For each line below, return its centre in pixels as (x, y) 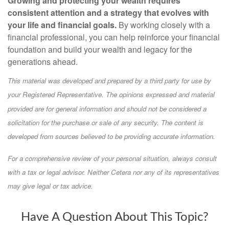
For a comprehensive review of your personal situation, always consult (112, 158)
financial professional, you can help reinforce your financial (114, 37)
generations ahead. (43, 61)
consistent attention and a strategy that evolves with (108, 12)
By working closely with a (163, 25)
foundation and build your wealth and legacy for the (100, 49)
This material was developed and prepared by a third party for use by (109, 80)
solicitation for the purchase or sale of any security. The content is (106, 122)
